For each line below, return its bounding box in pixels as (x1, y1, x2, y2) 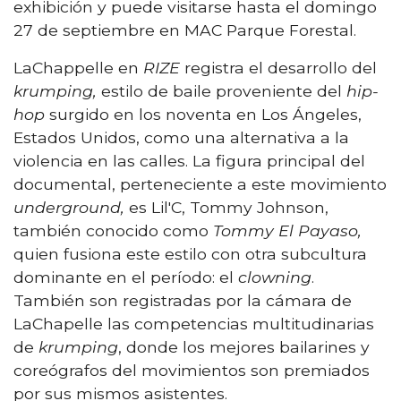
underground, (13, 197, 124, 217)
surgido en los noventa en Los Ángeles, (45, 104, 362, 124)
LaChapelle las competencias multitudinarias (13, 313, 374, 333)
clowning (238, 267, 311, 286)
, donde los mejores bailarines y (118, 337, 370, 356)
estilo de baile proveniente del (97, 81, 346, 100)
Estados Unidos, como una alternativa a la (13, 127, 349, 147)
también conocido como (13, 220, 213, 240)
